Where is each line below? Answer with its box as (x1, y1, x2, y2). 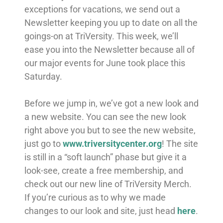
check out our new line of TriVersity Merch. (24, 178, 192, 189)
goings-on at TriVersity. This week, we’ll (24, 30, 178, 41)
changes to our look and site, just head (24, 205, 177, 216)
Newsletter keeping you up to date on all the (24, 17, 198, 28)
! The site (161, 138, 198, 149)
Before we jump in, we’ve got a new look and (24, 98, 199, 109)
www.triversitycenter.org (62, 138, 162, 149)
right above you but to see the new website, (24, 124, 196, 135)
